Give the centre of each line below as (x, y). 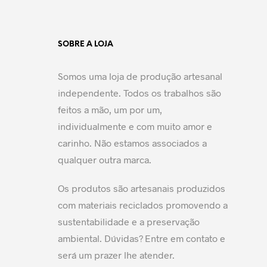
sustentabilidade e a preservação (129, 221)
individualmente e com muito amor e (135, 126)
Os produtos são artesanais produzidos (142, 188)
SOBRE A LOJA (86, 44)
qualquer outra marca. (105, 159)
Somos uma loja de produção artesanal (140, 76)
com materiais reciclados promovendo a (143, 205)
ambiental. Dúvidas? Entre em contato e (142, 238)
